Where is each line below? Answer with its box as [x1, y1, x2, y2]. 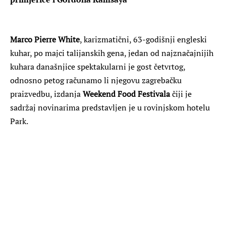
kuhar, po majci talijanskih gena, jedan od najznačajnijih [10, 47, 213, 59]
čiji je [170, 88, 192, 99]
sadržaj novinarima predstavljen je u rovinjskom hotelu [10, 101, 210, 113]
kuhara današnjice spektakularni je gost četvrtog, [10, 61, 185, 72]
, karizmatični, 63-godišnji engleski [80, 33, 207, 45]
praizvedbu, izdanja [10, 88, 83, 99]
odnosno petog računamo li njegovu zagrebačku [10, 74, 182, 86]
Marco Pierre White [10, 33, 80, 45]
